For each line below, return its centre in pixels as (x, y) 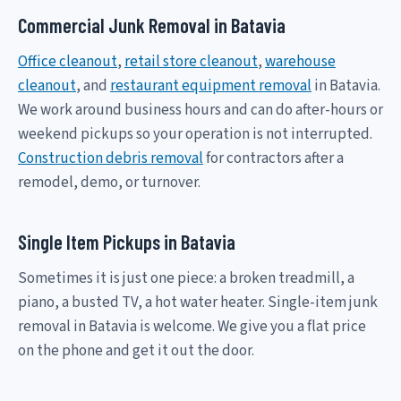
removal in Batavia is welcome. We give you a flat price (192, 326)
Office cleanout (68, 61)
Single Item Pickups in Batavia (127, 241)
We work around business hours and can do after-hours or (200, 110)
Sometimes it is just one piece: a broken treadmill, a (186, 278)
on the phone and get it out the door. (136, 350)
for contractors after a (273, 158)
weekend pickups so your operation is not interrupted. (195, 134)
